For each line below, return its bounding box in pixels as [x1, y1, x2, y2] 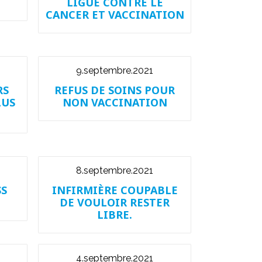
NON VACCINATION [62, 95, 167, 109]
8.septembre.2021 [76, 165, 153, 176]
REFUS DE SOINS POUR [54, 83, 175, 97]
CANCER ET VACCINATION [45, 8, 184, 22]
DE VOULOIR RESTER [60, 195, 170, 209]
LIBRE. [97, 208, 132, 222]
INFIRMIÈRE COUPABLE [51, 183, 178, 197]
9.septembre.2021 [76, 65, 153, 76]
